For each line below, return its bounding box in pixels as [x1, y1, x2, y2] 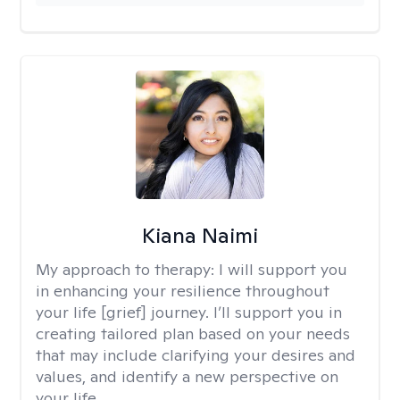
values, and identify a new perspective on [36, 366, 338, 387]
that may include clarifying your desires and [36, 345, 355, 365]
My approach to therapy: [36, 259, 219, 279]
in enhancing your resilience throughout [36, 280, 329, 301]
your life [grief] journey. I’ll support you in [36, 302, 342, 322]
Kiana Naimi [141, 221, 258, 249]
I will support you [219, 259, 347, 279]
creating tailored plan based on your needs [36, 323, 350, 344]
